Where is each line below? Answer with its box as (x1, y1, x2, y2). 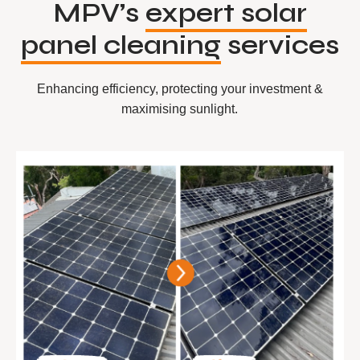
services (220, 29, 339, 61)
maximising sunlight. (121, 102, 239, 116)
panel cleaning (20, 29, 221, 61)
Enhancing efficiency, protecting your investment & (36, 82, 323, 96)
